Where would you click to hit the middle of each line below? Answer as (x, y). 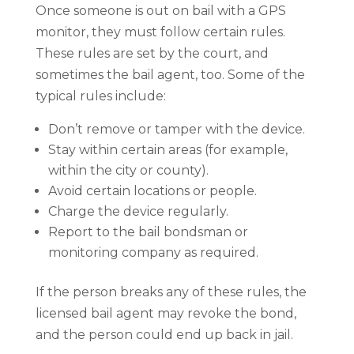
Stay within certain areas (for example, (168, 150)
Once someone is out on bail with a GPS (160, 11)
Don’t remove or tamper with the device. (176, 130)
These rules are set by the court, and (152, 54)
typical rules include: (100, 96)
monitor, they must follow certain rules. (160, 32)
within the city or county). (128, 171)
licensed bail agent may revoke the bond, (166, 314)
